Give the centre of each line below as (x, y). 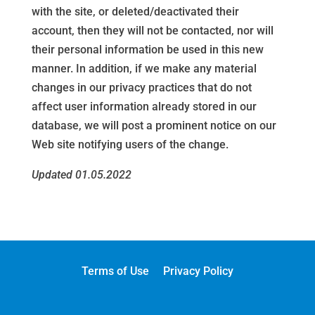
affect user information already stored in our (144, 107)
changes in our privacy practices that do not (141, 88)
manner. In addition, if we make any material (144, 69)
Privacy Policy (198, 271)
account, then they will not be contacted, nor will (152, 31)
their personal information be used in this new (147, 50)
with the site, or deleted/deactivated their (135, 12)
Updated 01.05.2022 (81, 175)
